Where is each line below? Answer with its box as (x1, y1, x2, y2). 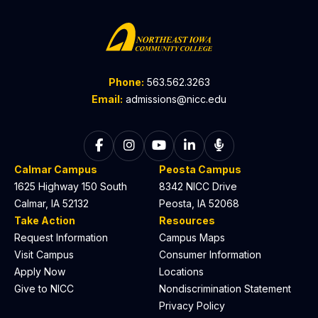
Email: (92, 93, 123, 105)
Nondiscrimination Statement (159, 283, 291, 295)
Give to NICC (14, 283, 74, 295)
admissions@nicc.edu (126, 93, 226, 105)
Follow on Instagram (136, 137, 256, 153)
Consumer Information (159, 248, 261, 261)
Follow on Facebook (106, 137, 227, 153)
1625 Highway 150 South (14, 180, 127, 192)
